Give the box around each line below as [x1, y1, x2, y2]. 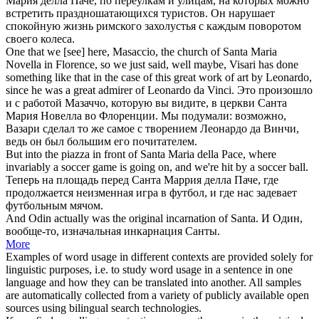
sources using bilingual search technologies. [6, 301, 202, 314]
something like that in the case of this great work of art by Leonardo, [6, 70, 312, 83]
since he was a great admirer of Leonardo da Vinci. [6, 83, 234, 96]
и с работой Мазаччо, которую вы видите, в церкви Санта [6, 96, 287, 109]
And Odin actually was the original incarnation [6, 211, 219, 224]
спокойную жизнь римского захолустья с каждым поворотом [6, 19, 301, 32]
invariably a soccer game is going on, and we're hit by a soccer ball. [6, 160, 308, 173]
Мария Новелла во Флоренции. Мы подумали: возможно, [6, 109, 286, 122]
